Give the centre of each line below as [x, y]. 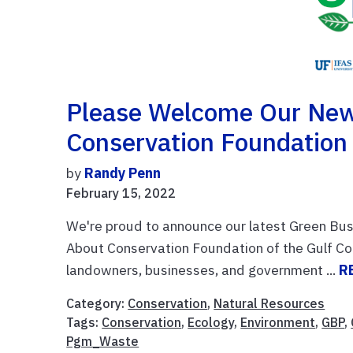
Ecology [211, 323]
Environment [278, 323]
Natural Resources [269, 304]
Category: [97, 304]
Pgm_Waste [103, 342]
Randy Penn [123, 173]
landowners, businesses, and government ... [203, 270]
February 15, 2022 [121, 193]
